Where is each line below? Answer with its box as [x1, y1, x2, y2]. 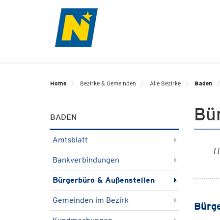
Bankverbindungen [53, 155, 119, 165]
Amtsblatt [53, 135, 88, 144]
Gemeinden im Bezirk [53, 195, 129, 205]
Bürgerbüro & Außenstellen [53, 175, 155, 185]
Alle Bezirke [150, 80, 181, 87]
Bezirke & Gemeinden [80, 80, 136, 87]
